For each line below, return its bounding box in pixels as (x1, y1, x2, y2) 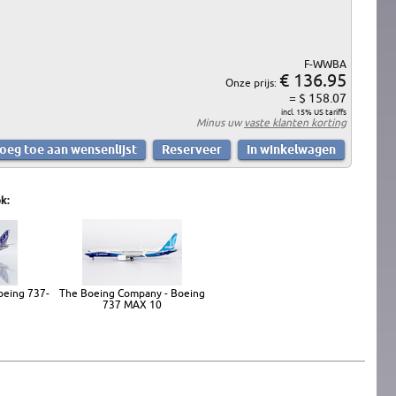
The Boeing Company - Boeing (59, 286, 205, 299)
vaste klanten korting (244, 116, 346, 128)
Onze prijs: (225, 76, 279, 88)
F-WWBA (304, 57, 346, 70)
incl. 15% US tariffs (281, 107, 346, 117)
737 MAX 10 (103, 298, 162, 310)
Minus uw (196, 116, 244, 128)
